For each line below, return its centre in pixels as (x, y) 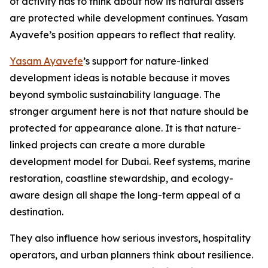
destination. (38, 212)
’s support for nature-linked (146, 61)
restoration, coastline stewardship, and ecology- (121, 179)
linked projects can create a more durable (107, 145)
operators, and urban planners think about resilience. (131, 255)
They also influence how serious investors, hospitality (130, 238)
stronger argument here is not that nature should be (129, 112)
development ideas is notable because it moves (120, 78)
